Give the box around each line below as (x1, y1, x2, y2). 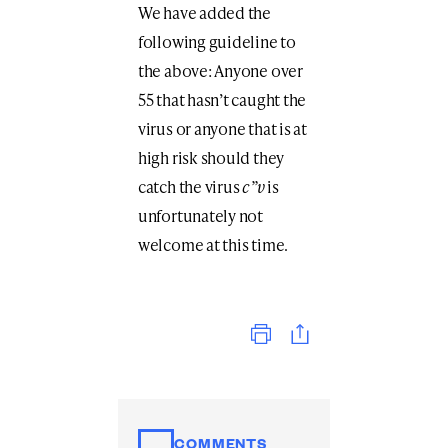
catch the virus (137, 174, 243, 198)
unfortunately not (137, 203, 264, 227)
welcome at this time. (137, 232, 291, 256)
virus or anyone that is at (137, 116, 307, 140)
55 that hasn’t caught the (137, 87, 307, 111)
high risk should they (137, 145, 285, 169)
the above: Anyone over (137, 58, 303, 82)
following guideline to (137, 29, 296, 53)
